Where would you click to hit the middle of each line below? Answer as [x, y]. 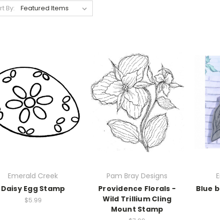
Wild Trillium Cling [137, 199]
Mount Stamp [137, 209]
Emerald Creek [33, 176]
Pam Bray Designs [137, 176]
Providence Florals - [137, 188]
